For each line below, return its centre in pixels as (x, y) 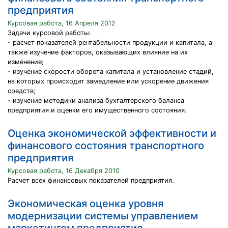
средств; (22, 91)
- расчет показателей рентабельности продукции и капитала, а (110, 42)
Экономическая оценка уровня (85, 204)
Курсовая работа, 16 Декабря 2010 (64, 171)
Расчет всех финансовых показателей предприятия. (91, 180)
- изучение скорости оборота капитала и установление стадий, (111, 72)
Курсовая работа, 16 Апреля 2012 (62, 23)
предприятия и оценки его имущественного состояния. (97, 110)
